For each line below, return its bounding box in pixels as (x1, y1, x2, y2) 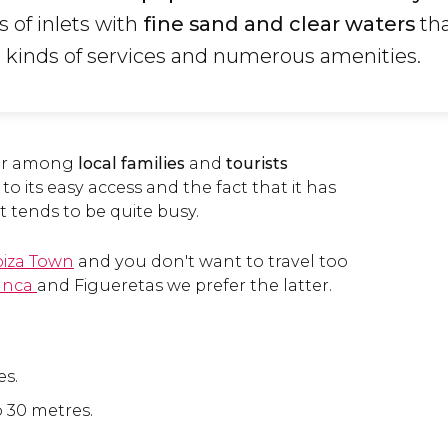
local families (78, 154, 189, 173)
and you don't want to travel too (74, 252, 348, 271)
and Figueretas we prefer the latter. (37, 276, 332, 295)
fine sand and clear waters (143, 12, 415, 36)
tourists (222, 154, 288, 173)
